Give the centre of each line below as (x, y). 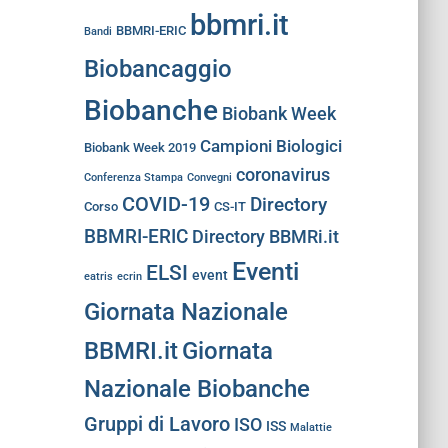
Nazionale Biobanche (196, 389)
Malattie (310, 427)
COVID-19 (165, 204)
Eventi (265, 271)
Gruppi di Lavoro (156, 424)
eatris (98, 276)
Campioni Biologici (270, 146)
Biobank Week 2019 (139, 147)
